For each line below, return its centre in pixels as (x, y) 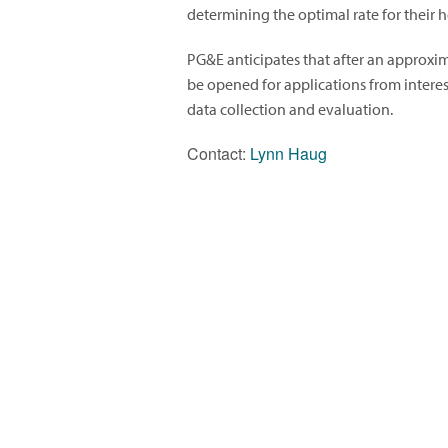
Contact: (218, 154)
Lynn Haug (288, 154)
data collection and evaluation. (290, 109)
